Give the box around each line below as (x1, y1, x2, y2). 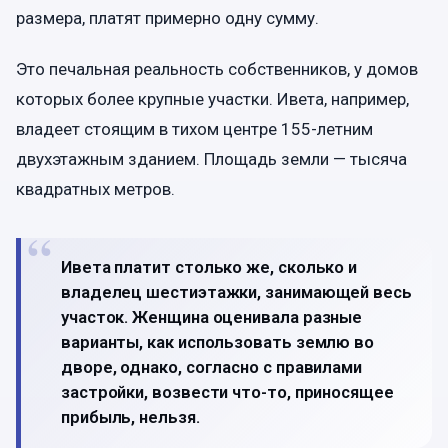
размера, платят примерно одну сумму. (16, 7, 319, 28)
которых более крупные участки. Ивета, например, (16, 89, 409, 109)
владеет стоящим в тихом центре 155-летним (16, 119, 373, 139)
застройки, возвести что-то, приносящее (61, 382, 394, 403)
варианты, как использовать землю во (61, 332, 375, 353)
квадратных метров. (16, 179, 175, 199)
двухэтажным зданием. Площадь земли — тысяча (16, 149, 407, 169)
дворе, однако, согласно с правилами (61, 357, 363, 378)
